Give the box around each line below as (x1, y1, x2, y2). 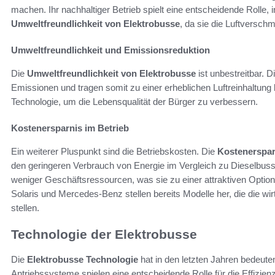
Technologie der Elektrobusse (11, 227, 197, 242)
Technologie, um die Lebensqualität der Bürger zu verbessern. (11, 96, 258, 107)
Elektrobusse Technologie (27, 254, 138, 265)
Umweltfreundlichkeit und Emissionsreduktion (11, 45, 210, 56)
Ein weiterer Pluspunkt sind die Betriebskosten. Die (11, 146, 217, 157)
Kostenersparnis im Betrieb (11, 123, 129, 134)
